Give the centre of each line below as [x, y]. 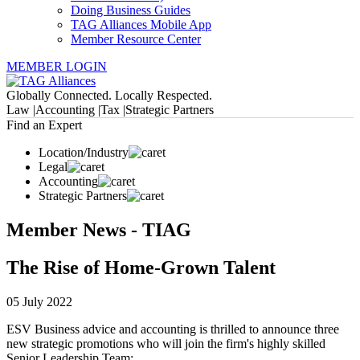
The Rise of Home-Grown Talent [141, 267]
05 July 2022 [39, 301]
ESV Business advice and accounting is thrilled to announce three [173, 329]
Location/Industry [84, 152]
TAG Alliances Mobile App [141, 25]
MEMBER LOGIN [57, 66]
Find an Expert [44, 125]
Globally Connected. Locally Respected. [109, 95]
